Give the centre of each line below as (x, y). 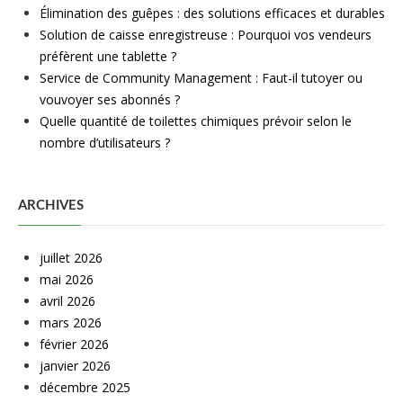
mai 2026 (67, 280)
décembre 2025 (85, 388)
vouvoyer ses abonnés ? (110, 100)
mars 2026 (71, 323)
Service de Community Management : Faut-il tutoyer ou (201, 78)
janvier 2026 (75, 366)
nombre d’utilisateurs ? (105, 143)
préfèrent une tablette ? (108, 57)
